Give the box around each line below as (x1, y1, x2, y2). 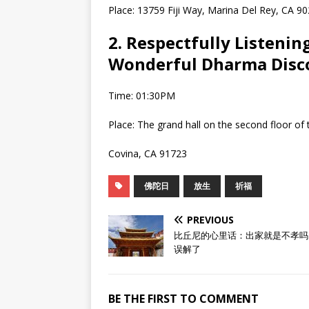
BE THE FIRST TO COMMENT (108, 291, 259, 307)
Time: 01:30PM (108, 89, 175, 103)
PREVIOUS (187, 213, 234, 227)
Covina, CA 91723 (108, 147, 187, 161)
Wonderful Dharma (108, 52, 267, 76)
